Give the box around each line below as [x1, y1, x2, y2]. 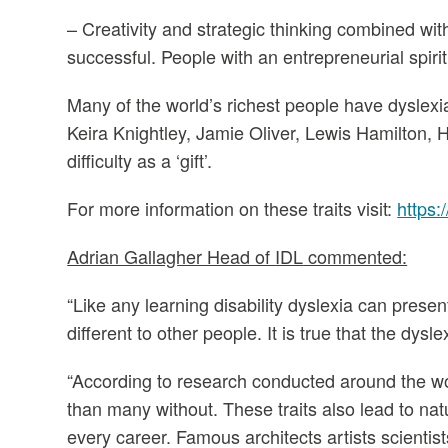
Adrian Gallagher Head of [67, 243, 276, 269]
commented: [303, 243, 408, 269]
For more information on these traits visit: [67, 195, 398, 221]
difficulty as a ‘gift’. [67, 147, 213, 173]
